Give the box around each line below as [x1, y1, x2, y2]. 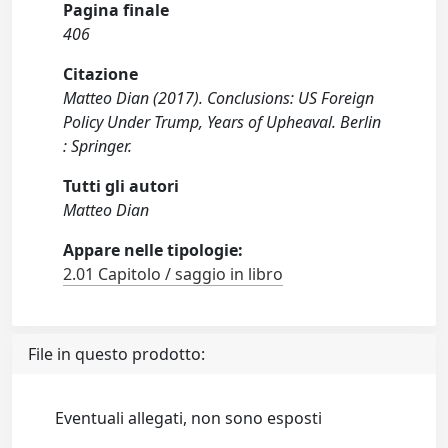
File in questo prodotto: [28, 343, 205, 365]
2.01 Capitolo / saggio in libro [63, 263, 284, 285]
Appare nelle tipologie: [63, 239, 244, 261]
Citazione [63, 63, 139, 85]
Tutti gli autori [63, 175, 180, 197]
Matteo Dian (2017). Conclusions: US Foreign [63, 87, 375, 109]
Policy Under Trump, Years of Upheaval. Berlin [63, 111, 382, 133]
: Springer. [63, 135, 133, 157]
